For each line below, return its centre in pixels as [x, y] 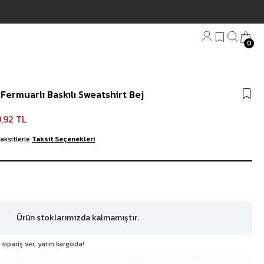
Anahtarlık [79, 109]
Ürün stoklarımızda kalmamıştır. [77, 218]
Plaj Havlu [78, 95]
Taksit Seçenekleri [64, 139]
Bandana [76, 80]
